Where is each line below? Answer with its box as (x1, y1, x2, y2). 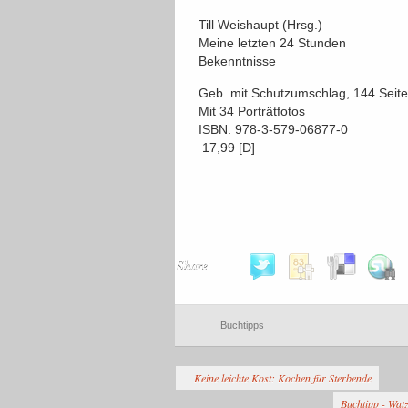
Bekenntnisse (199, 54, 276, 68)
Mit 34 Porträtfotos (199, 104, 305, 118)
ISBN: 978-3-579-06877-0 (199, 122, 348, 137)
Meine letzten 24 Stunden (199, 36, 346, 50)
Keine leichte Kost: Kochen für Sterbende (194, 371, 372, 385)
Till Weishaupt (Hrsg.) (199, 17, 322, 32)
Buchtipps (220, 320, 264, 331)
